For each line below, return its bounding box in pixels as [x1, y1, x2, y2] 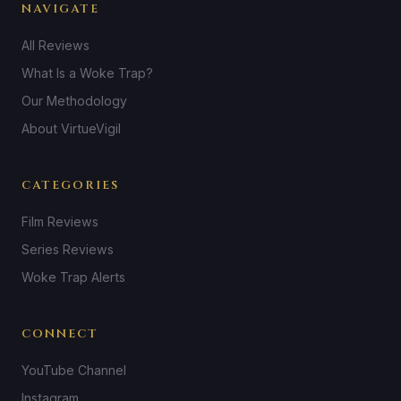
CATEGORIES [21, 176, 119, 193]
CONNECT [21, 325, 98, 342]
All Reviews [21, 37, 90, 53]
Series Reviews [21, 241, 114, 257]
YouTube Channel [21, 362, 126, 378]
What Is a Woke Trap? [21, 64, 153, 81]
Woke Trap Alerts [21, 269, 125, 285]
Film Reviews [21, 213, 98, 229]
